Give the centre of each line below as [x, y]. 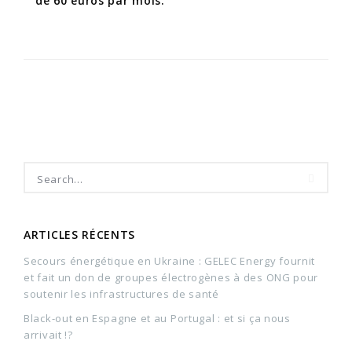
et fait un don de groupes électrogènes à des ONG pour [171, 277]
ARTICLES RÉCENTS [80, 234]
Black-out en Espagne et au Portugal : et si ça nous [157, 318]
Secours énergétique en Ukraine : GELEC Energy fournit [170, 260]
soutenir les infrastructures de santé [121, 293]
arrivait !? [48, 334]
